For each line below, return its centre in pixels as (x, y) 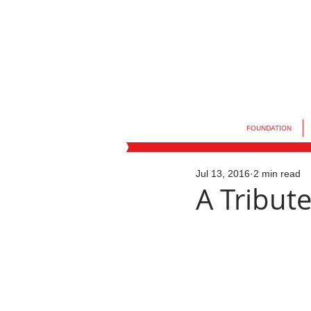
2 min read (277, 173)
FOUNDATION (269, 128)
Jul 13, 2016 (223, 173)
